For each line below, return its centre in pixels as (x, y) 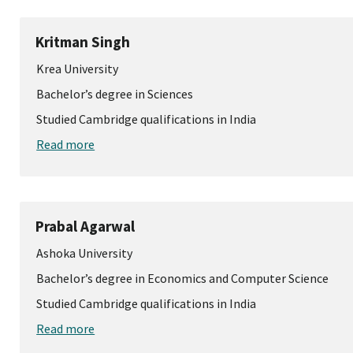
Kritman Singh (83, 41)
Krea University (78, 68)
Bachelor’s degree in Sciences (115, 93)
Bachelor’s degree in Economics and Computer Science (183, 278)
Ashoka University (85, 253)
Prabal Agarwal (85, 226)
